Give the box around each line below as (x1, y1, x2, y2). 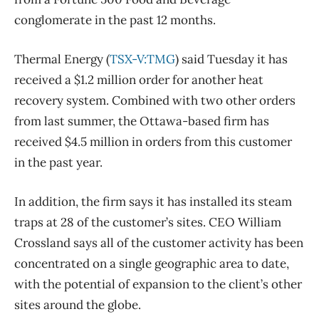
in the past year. (14, 154, 103, 170)
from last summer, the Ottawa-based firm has (14, 113, 269, 129)
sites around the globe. (14, 296, 141, 313)
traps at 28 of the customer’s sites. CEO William (14, 214, 281, 230)
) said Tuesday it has (175, 51, 288, 67)
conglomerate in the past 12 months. (14, 11, 216, 28)
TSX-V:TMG (110, 51, 175, 67)
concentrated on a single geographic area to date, (14, 255, 289, 271)
